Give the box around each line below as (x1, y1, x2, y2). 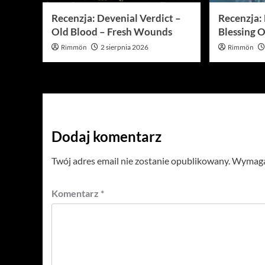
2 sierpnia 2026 (101, 43, 148, 52)
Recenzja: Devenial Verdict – (51, 12, 181, 25)
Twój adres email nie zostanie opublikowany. (51, 155, 230, 167)
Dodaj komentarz (51, 128, 161, 146)
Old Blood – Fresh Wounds (51, 25, 172, 38)
